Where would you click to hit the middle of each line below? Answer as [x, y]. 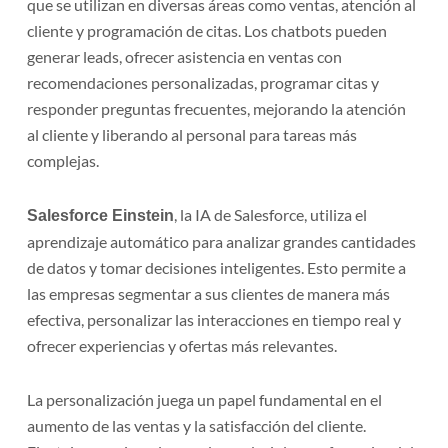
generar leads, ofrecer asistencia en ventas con [185, 57]
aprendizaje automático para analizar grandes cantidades [222, 242]
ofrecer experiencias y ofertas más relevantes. [182, 346]
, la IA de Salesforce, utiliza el [271, 215]
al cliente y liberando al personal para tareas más [192, 135]
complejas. [63, 161]
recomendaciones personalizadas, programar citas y [203, 83]
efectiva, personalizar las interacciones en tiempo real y [214, 320]
